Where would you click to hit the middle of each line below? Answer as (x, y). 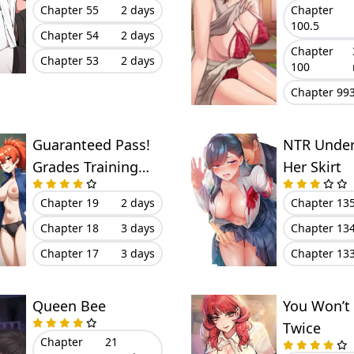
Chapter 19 (69, 203)
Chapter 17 (69, 253)
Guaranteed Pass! (91, 145)
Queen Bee (69, 306)
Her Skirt (312, 167)
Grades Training (85, 167)
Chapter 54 (69, 35)
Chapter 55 (69, 10)
